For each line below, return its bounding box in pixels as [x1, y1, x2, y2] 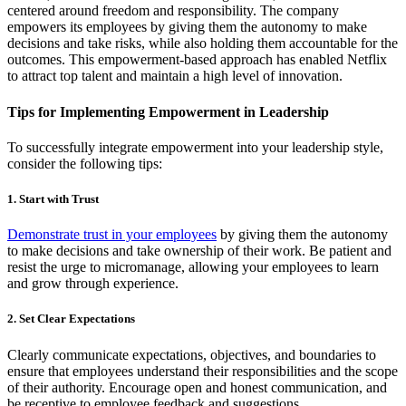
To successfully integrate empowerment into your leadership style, [7, 139, 383, 155]
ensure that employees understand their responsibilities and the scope [7, 362, 398, 379]
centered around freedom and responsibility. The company [7, 3, 339, 19]
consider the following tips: [7, 155, 162, 171]
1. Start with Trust [7, 192, 99, 207]
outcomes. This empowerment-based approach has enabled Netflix [7, 52, 387, 68]
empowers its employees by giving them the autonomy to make [7, 19, 367, 35]
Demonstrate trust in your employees [7, 227, 217, 243]
